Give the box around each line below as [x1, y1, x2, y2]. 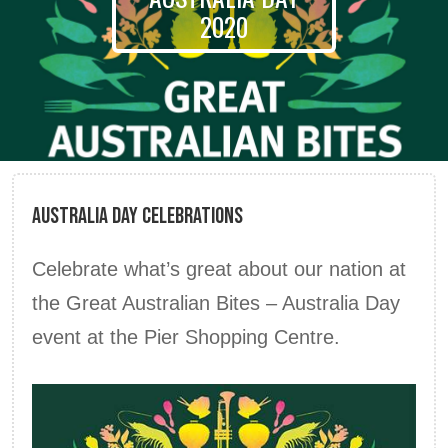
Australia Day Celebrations [32, 202, 243, 230]
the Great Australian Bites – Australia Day [32, 291, 400, 314]
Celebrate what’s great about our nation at [32, 257, 406, 280]
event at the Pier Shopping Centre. [32, 325, 340, 348]
